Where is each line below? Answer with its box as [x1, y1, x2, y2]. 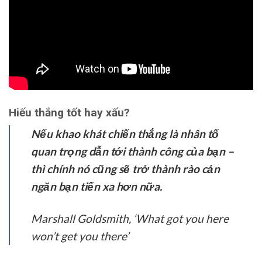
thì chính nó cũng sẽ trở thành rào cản [31, 162, 220, 176]
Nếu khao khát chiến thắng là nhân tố [31, 127, 219, 141]
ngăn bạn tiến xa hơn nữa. [31, 180, 162, 194]
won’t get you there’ [31, 229, 129, 243]
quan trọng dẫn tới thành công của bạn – [31, 144, 234, 158]
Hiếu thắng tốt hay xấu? [9, 105, 130, 119]
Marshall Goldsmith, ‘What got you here [31, 212, 229, 226]
